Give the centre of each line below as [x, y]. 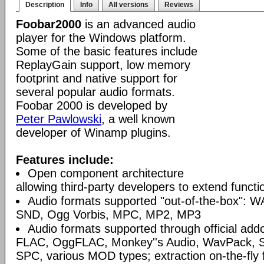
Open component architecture [106, 173]
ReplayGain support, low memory [103, 65]
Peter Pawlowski [59, 119]
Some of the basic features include [107, 51]
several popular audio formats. [95, 92]
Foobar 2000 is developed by [92, 105]
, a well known [138, 119]
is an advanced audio [138, 24]
